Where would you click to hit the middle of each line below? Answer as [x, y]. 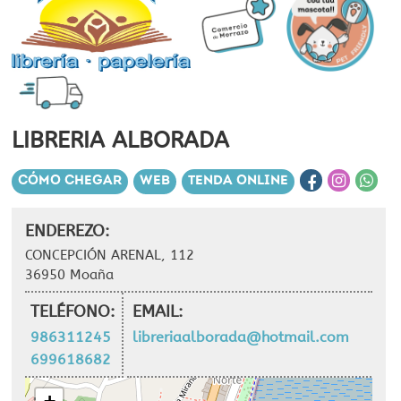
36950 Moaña [69, 274]
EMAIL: [158, 311]
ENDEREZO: [67, 230]
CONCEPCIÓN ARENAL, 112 [110, 255]
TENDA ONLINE [238, 181]
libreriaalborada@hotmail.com [241, 337]
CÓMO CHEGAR [70, 181]
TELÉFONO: [73, 311]
